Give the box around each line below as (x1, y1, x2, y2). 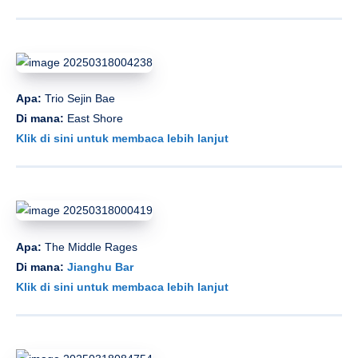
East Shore (67, 112, 123, 125)
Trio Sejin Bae (45, 92, 115, 105)
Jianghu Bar (67, 260, 133, 273)
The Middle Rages (42, 240, 137, 253)
